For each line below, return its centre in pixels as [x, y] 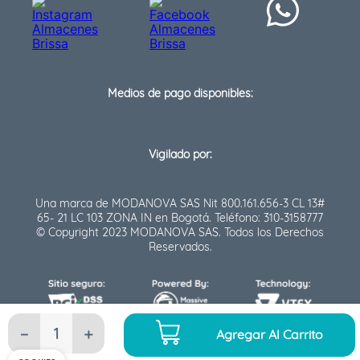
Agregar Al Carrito [270, 335]
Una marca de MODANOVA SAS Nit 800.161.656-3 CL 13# [180, 204]
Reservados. [180, 247]
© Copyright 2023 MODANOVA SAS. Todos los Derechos [180, 233]
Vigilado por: [180, 155]
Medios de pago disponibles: [180, 94]
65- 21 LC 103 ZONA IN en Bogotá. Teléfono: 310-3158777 [180, 218]
